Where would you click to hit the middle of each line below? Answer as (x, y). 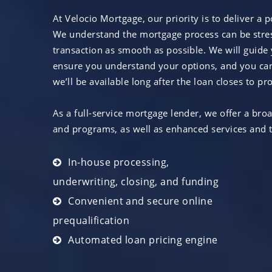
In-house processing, (119, 162)
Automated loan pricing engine (143, 240)
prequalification (91, 220)
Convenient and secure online (141, 201)
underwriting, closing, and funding (136, 181)
